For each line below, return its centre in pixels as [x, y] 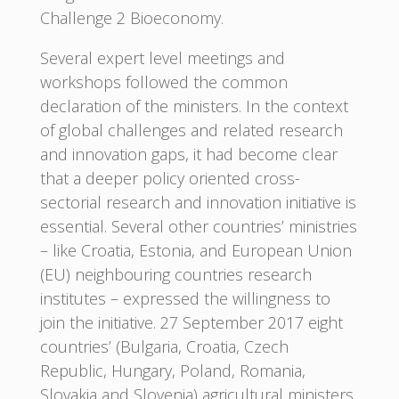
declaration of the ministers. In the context [194, 106]
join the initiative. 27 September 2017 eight [191, 322]
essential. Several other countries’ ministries [198, 226]
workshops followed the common [163, 81]
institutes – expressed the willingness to [185, 298]
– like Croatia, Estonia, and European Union [195, 250]
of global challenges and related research [191, 130]
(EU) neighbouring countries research [175, 274]
